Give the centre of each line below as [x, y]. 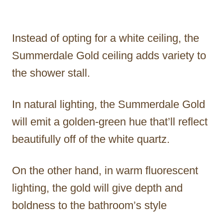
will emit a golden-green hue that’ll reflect [110, 121]
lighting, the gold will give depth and [97, 188]
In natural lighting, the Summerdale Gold [109, 104]
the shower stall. [51, 73]
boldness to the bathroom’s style [89, 205]
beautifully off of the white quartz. [91, 139]
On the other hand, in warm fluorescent [105, 170]
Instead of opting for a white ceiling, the [106, 38]
